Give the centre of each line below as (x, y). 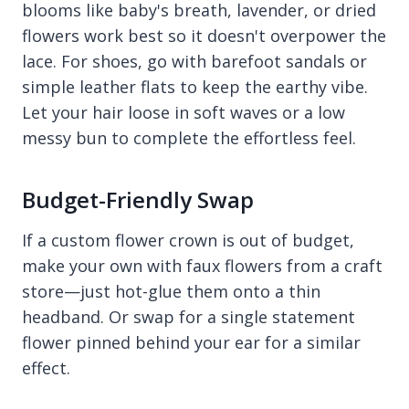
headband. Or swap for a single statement (189, 316)
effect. (46, 367)
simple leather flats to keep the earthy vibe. (195, 86)
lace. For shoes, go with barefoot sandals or (194, 61)
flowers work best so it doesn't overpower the (204, 35)
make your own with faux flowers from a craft (202, 265)
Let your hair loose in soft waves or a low (184, 112)
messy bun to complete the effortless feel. (189, 137)
